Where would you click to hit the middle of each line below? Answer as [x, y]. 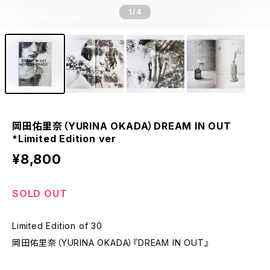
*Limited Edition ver [64, 139]
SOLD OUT [40, 193]
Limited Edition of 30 [57, 226]
